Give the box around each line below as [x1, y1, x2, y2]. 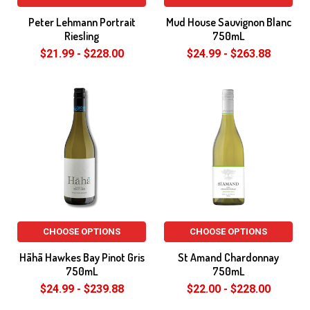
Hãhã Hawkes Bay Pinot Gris [19, 250, 145, 264]
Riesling [64, 29, 99, 43]
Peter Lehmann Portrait [28, 15, 136, 29]
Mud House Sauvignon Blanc [165, 15, 291, 29]
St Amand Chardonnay [178, 250, 279, 264]
